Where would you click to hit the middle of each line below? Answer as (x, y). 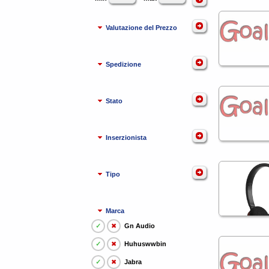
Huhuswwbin (145, 244)
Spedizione (124, 64)
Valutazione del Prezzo (142, 27)
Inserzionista (126, 137)
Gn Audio (140, 226)
